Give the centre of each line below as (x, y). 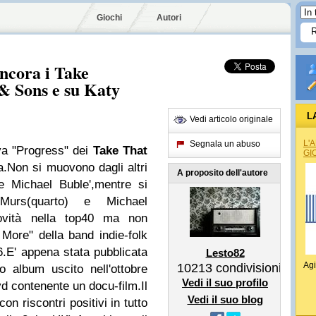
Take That (120, 151)
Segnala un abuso (225, 144)
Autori (169, 18)
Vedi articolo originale (231, 119)
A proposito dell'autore (223, 173)
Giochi (109, 18)
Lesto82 (225, 253)
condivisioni (247, 268)
